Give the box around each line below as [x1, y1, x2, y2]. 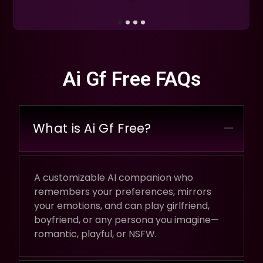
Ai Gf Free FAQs [62, 66, 201, 90]
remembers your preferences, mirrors [34, 184, 211, 198]
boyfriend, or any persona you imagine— [34, 213, 219, 227]
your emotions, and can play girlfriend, [34, 198, 210, 213]
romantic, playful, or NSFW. [34, 227, 157, 241]
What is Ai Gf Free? [33, 119, 151, 137]
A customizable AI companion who [34, 170, 193, 184]
